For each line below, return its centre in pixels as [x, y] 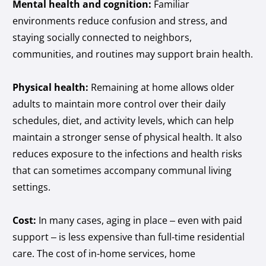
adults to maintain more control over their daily [119, 104]
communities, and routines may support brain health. [133, 54]
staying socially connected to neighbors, [102, 37]
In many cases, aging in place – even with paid [141, 220]
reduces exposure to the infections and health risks [128, 153]
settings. [32, 187]
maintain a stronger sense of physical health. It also [128, 137]
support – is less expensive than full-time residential [129, 237]
